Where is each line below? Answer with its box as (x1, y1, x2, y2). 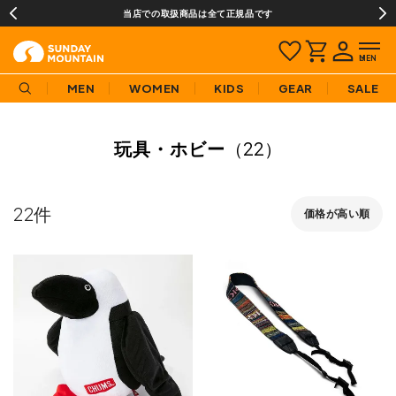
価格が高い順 (303, 206, 370, 220)
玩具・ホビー (114, 136, 225, 159)
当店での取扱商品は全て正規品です (123, 7, 273, 19)
